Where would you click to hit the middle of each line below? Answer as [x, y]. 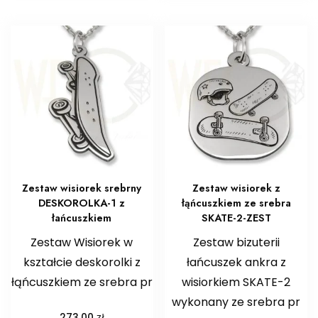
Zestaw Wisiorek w [82, 243]
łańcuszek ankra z [236, 263]
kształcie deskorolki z [82, 263]
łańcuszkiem [82, 218]
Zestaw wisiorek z [236, 188]
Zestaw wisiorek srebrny [82, 188]
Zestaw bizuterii [236, 243]
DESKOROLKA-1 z [82, 203]
